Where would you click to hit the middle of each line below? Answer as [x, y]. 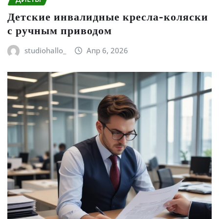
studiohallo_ [45, 51]
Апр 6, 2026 [108, 51]
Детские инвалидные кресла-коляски [108, 17]
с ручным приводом [60, 31]
